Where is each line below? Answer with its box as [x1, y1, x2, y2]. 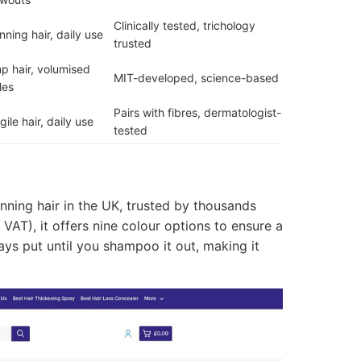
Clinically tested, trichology [114, 19, 255, 32]
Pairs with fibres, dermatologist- [114, 106, 281, 119]
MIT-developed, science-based [114, 71, 279, 85]
